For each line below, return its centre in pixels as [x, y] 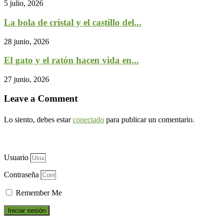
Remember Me [38, 193]
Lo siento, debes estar [38, 120]
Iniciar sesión [27, 211]
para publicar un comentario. [149, 120]
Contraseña [21, 175]
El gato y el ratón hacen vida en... [71, 60]
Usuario [16, 158]
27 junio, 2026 [27, 79]
